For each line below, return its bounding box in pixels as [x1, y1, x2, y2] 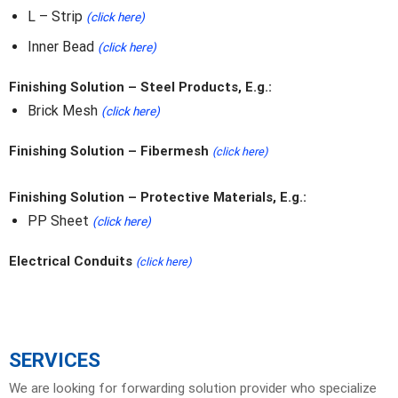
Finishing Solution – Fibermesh [8, 142, 212, 159]
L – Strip [27, 7, 86, 25]
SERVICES [8, 348, 100, 372]
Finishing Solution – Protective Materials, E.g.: [8, 188, 306, 205]
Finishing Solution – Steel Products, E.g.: [8, 79, 272, 96]
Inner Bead [27, 38, 98, 56]
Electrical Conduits [8, 252, 136, 269]
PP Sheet [27, 211, 92, 229]
